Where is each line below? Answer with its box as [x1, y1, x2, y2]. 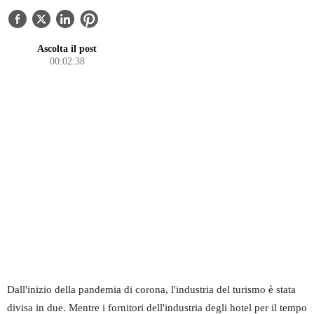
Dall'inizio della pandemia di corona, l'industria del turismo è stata [7, 283, 296, 295]
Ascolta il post [37, 43, 97, 55]
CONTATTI [25, 30, 64, 39]
